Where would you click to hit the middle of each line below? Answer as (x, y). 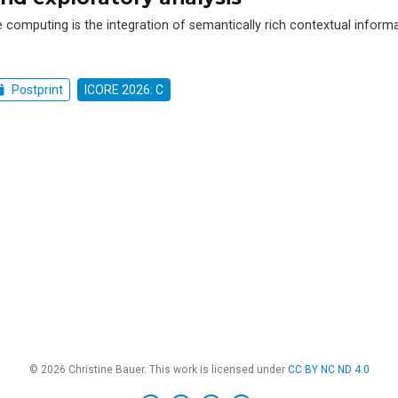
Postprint (36, 89)
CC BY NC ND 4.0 (328, 370)
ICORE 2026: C (124, 89)
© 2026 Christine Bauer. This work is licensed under (158, 370)
